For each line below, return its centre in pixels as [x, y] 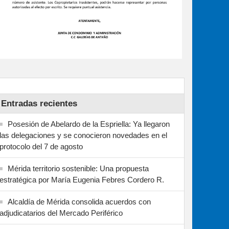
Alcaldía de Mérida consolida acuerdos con [79, 201]
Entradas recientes [39, 103]
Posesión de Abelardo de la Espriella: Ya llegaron [89, 124]
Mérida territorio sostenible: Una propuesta [78, 168]
